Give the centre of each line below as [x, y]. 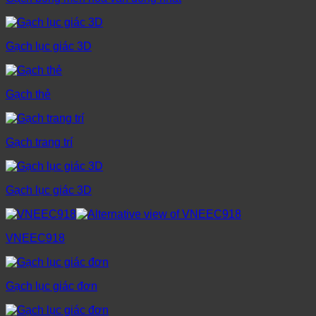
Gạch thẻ [28, 95]
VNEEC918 [35, 238]
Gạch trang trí [39, 142]
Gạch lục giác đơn [51, 286]
